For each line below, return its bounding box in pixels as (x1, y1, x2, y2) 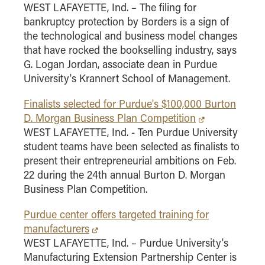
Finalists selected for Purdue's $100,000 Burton (24, 96, 236, 111)
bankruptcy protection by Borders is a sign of (24, 14, 229, 29)
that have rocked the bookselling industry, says (24, 43, 237, 57)
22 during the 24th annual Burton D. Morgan (24, 167, 225, 182)
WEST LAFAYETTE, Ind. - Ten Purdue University (24, 125, 238, 140)
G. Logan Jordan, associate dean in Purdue (24, 57, 217, 72)
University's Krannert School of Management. (24, 71, 230, 86)
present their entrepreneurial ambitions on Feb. (24, 153, 236, 168)
